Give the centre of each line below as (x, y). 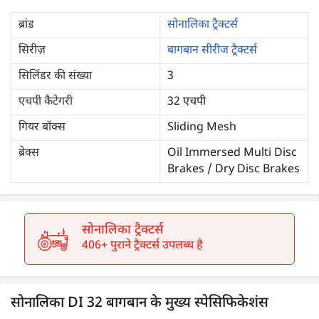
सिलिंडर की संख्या (55, 77)
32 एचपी (187, 102)
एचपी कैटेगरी (46, 102)
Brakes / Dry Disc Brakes (234, 170)
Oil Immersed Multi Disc (232, 153)
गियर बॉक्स (42, 128)
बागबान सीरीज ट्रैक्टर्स (212, 51)
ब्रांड (26, 25)
